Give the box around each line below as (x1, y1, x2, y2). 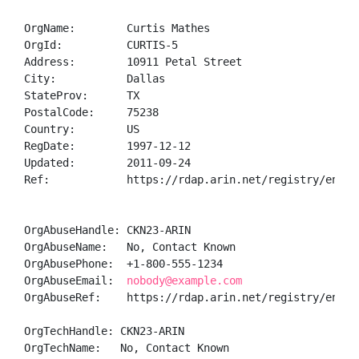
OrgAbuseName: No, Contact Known (24, 240, 236, 253)
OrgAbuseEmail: (24, 274, 127, 287)
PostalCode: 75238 (24, 106, 159, 119)
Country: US (24, 123, 139, 135)
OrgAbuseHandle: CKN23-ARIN (24, 224, 191, 236)
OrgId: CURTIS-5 (24, 38, 178, 51)
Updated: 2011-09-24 (24, 156, 191, 169)
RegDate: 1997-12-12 (24, 139, 191, 152)
